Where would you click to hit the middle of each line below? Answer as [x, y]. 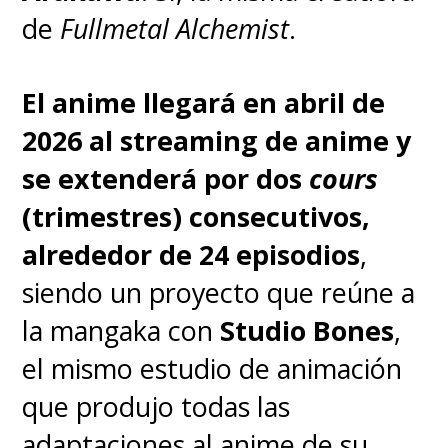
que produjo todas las [156, 407]
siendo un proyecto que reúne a [219, 293]
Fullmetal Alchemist [175, 29]
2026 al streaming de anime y [217, 141]
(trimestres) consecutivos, [196, 217]
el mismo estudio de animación [212, 369]
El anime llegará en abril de [204, 103]
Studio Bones [307, 331]
